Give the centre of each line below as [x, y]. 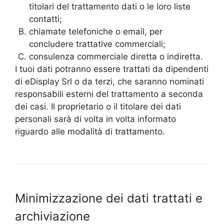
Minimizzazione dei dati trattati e [109, 198]
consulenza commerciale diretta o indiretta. [116, 56]
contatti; [45, 19]
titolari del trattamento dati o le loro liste [110, 6]
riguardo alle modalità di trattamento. [90, 131]
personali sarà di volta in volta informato [95, 119]
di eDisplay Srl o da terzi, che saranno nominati [109, 81]
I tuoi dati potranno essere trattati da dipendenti [112, 69]
